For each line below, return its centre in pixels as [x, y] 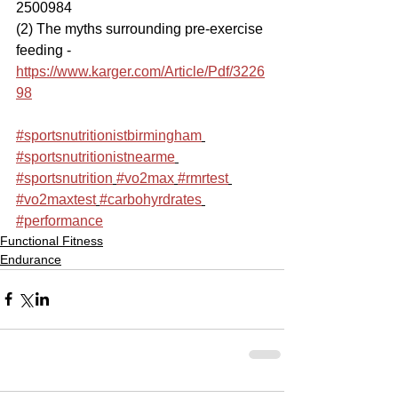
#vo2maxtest [56, 199]
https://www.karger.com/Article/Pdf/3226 [140, 71]
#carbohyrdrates [151, 199]
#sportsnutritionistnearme [96, 156]
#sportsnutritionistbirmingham [109, 135]
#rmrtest [203, 178]
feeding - [45, 50]
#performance [60, 220]
